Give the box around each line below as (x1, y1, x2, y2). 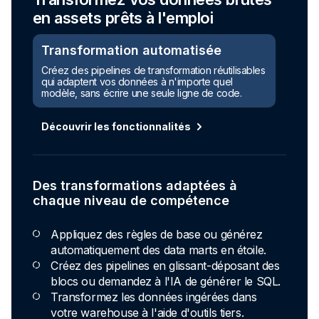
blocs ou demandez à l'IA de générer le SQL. (51, 274, 281, 289)
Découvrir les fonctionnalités (41, 120, 191, 133)
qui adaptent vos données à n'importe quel (41, 75, 233, 88)
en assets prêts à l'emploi (33, 9, 213, 28)
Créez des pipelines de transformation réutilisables (41, 64, 266, 77)
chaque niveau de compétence (33, 193, 229, 209)
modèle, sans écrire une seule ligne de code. (41, 87, 242, 100)
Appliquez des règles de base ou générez (51, 227, 263, 242)
